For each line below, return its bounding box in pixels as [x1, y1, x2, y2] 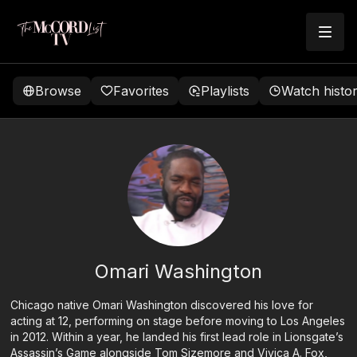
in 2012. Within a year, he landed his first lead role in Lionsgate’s [10, 330, 344, 343]
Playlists [201, 83, 249, 99]
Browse [35, 83, 81, 99]
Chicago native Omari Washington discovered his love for [10, 298, 314, 312]
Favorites [113, 83, 169, 99]
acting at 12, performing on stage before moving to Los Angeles [10, 314, 346, 328]
